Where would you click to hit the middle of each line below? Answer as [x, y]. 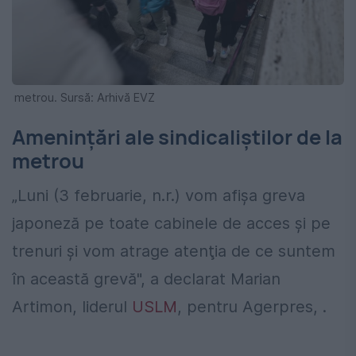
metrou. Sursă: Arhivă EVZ [85, 97]
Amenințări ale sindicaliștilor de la [177, 137]
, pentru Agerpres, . [252, 306]
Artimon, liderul [72, 306]
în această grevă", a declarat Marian [146, 279]
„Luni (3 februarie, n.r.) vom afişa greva [159, 195]
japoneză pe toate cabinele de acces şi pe [171, 223]
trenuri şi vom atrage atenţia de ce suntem [174, 251]
